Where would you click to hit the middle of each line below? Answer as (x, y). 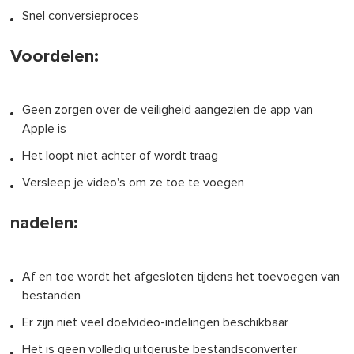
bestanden (52, 295)
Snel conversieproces (81, 15)
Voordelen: (55, 56)
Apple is (45, 128)
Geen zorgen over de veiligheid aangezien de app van (168, 109)
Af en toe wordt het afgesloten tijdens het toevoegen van (181, 276)
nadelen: (45, 223)
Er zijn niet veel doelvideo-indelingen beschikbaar (156, 322)
